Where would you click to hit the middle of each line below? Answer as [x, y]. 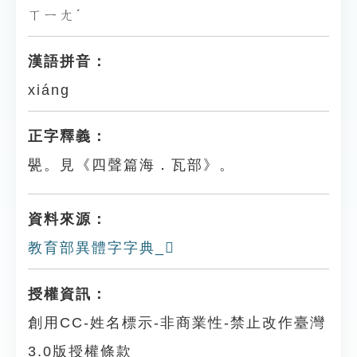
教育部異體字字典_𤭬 [102, 248]
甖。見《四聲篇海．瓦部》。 [131, 165]
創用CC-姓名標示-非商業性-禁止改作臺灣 [177, 323]
